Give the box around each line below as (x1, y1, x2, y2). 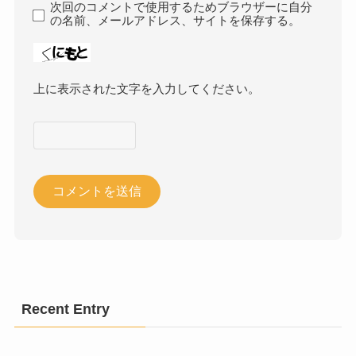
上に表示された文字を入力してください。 (33, 83, 261, 96)
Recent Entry (21, 301, 110, 318)
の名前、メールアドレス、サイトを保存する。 (50, 14, 301, 27)
